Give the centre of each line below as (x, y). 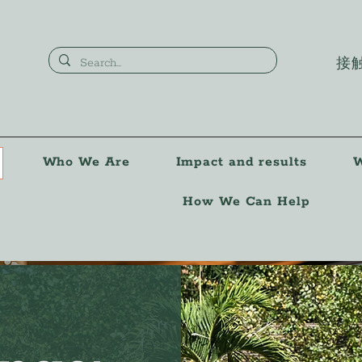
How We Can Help (246, 202)
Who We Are (86, 162)
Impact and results (241, 162)
